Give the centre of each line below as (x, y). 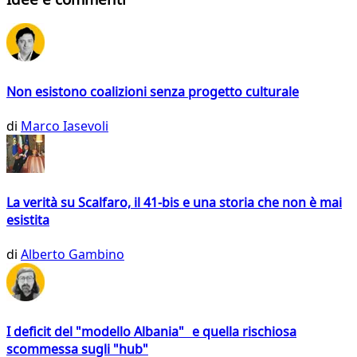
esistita (28, 220)
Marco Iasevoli (65, 126)
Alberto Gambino (73, 255)
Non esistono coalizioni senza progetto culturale (153, 91)
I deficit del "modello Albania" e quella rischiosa (151, 331)
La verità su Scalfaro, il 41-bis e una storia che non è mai (174, 203)
